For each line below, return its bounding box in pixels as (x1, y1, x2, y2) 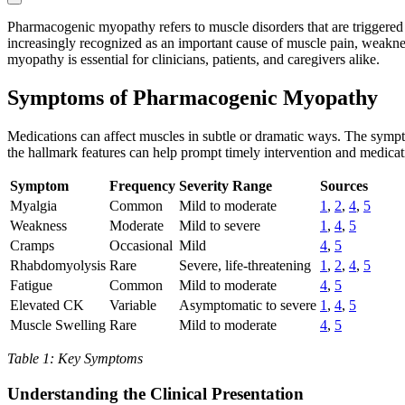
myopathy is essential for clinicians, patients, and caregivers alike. (7, 52, 380, 68)
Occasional (109, 238, 173, 254)
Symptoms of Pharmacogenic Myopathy (7, 86, 378, 110)
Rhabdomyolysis (10, 258, 106, 274)
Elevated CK (10, 297, 84, 314)
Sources (320, 178, 368, 194)
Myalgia (10, 198, 57, 214)
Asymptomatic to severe (179, 297, 316, 314)
